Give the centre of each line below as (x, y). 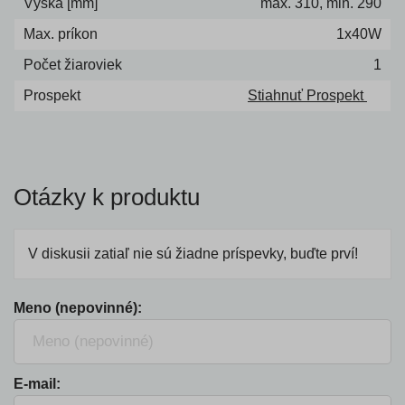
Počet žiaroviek (73, 65)
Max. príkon (61, 34)
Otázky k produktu (107, 197)
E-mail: (37, 384)
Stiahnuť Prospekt (307, 95)
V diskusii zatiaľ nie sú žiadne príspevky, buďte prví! (193, 254)
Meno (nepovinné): (78, 308)
